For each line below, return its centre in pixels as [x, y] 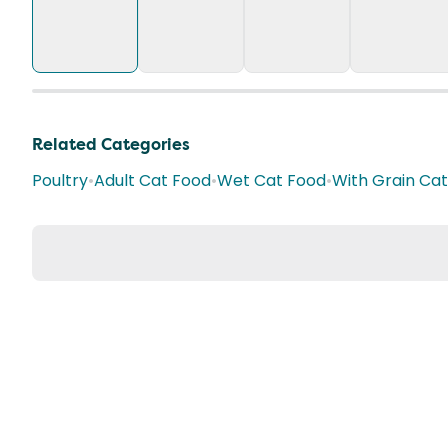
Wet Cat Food [271, 180]
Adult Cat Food [152, 180]
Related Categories [111, 144]
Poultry [60, 180]
